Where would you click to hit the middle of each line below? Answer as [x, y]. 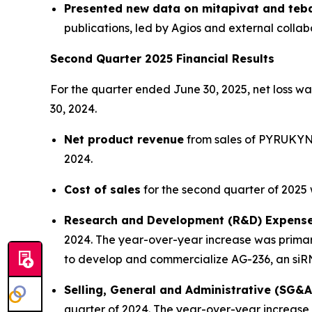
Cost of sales [102, 189]
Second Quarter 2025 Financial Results [162, 58]
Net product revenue [124, 139]
